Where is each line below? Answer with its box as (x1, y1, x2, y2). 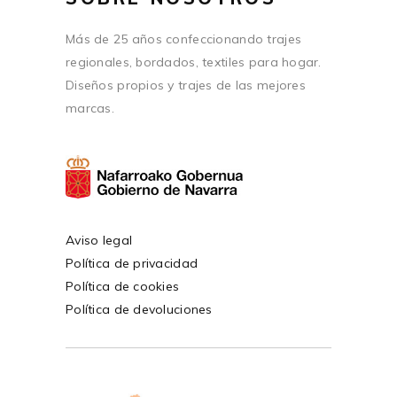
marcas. (66, 99, 114, 116)
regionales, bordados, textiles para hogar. (66, 53, 322, 70)
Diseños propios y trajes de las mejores (66, 76, 306, 93)
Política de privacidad (66, 254, 198, 271)
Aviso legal (66, 231, 133, 248)
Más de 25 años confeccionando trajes (66, 30, 302, 47)
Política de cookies (66, 277, 180, 294)
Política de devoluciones (66, 300, 213, 317)
